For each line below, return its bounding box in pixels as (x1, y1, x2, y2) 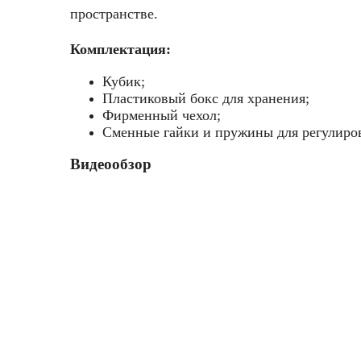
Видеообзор (70, 156, 151, 173)
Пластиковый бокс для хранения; (102, 89, 309, 106)
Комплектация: (70, 40, 171, 57)
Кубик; (102, 73, 145, 89)
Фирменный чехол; (102, 106, 221, 123)
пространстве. (70, 6, 158, 23)
